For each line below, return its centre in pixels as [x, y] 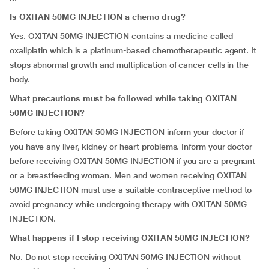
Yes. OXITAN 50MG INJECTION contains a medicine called [121, 36]
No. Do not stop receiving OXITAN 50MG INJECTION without [125, 257]
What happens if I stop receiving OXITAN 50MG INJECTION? [130, 238]
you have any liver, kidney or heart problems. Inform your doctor [131, 147]
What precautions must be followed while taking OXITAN [123, 98]
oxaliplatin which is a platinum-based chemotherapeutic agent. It [133, 50]
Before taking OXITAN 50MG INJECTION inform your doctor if [127, 132]
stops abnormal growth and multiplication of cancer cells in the [129, 65]
